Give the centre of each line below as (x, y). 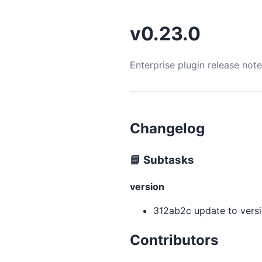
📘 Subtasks (162, 160)
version (147, 186)
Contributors (174, 240)
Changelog (167, 128)
